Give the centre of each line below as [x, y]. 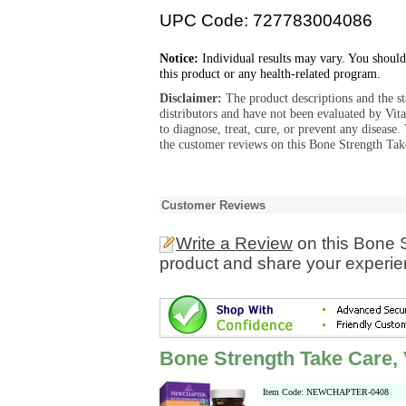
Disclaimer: [193, 98]
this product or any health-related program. [270, 73]
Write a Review [234, 243]
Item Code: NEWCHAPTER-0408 [326, 392]
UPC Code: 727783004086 [266, 20]
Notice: [179, 58]
